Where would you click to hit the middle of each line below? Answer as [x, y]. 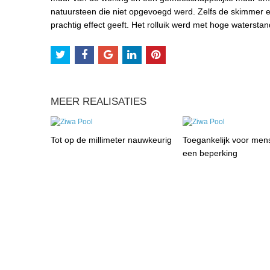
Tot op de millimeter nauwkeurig [111, 140]
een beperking [210, 153]
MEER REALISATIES [99, 102]
